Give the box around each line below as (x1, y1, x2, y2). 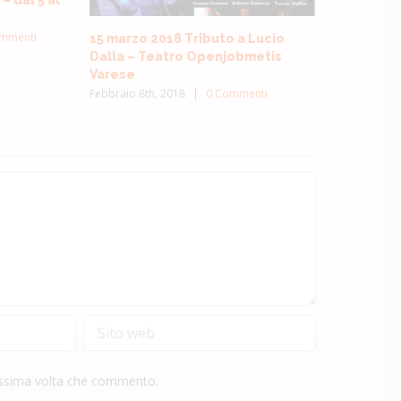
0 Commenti (206, 85, 268, 101)
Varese (90, 66, 135, 81)
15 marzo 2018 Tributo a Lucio (90, 30, 285, 46)
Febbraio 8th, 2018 (90, 85, 185, 101)
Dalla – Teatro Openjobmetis (90, 48, 282, 64)
